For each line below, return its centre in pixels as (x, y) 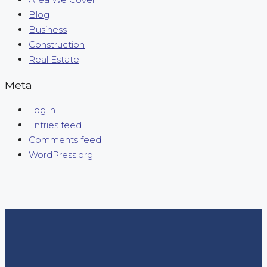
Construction (57, 44)
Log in (42, 110)
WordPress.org (61, 155)
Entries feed (55, 125)
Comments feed (65, 140)
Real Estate (54, 59)
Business (48, 29)
